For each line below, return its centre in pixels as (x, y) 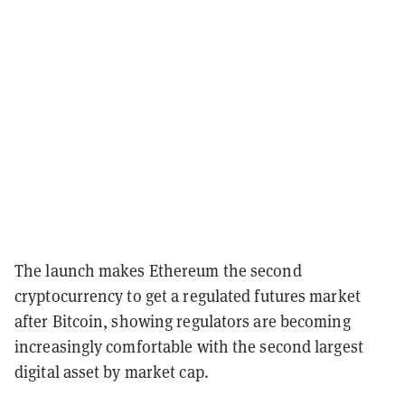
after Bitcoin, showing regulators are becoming (183, 320)
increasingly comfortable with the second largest (189, 346)
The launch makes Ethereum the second (158, 270)
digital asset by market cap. (112, 371)
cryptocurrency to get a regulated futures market (188, 295)
